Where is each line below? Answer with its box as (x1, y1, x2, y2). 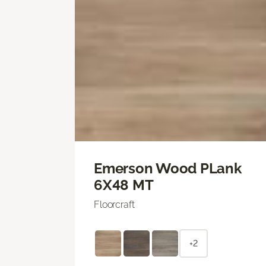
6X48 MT (94, 176, 154, 194)
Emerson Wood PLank (94, 159, 242, 177)
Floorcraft (94, 198, 135, 210)
